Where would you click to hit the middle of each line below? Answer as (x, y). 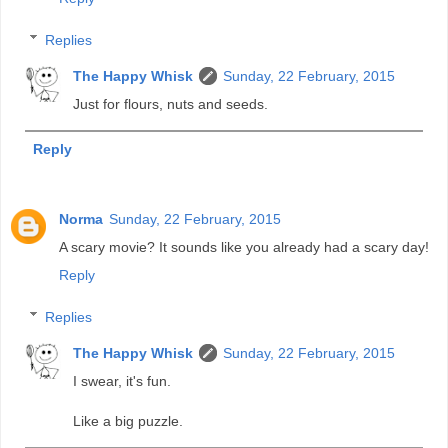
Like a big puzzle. (128, 420)
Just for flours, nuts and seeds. (171, 103)
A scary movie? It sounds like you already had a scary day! (244, 246)
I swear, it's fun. (122, 380)
